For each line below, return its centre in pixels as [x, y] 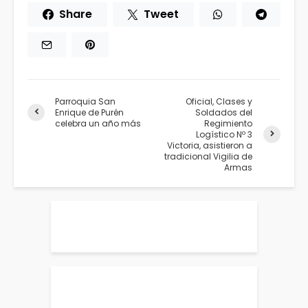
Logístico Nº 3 [224, 134]
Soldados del [224, 112]
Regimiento [229, 123]
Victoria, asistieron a [210, 145]
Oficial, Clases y [219, 101]
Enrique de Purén [89, 112]
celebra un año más [98, 123]
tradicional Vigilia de [209, 156]
